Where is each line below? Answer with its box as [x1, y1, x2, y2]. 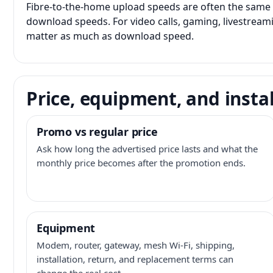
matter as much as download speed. [26, 29, 194, 43]
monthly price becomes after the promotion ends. [37, 157, 246, 169]
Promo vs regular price [37, 124, 158, 139]
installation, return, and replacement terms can [37, 253, 233, 265]
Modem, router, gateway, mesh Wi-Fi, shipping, [37, 239, 235, 251]
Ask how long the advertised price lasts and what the [37, 143, 258, 155]
